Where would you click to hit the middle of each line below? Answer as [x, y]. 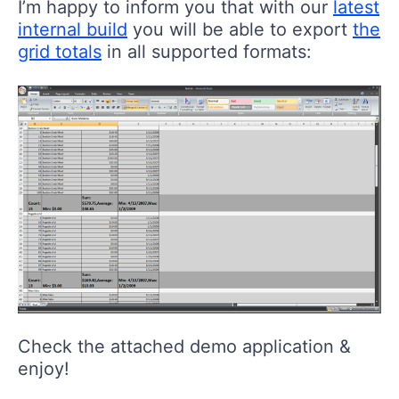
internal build [73, 29]
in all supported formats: [207, 51]
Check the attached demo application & [184, 346]
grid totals [60, 51]
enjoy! [44, 368]
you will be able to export [240, 29]
